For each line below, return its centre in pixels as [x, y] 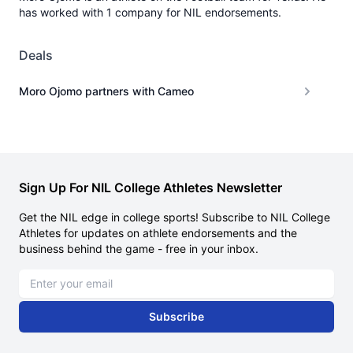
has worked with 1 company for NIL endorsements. [150, 12]
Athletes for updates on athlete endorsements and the [158, 233]
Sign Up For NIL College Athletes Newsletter [150, 188]
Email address [54, 276]
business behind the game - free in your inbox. [139, 249]
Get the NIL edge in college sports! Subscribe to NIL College [175, 217]
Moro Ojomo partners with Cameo [106, 91]
